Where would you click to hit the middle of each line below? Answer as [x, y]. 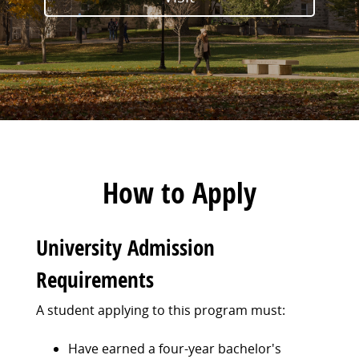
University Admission [125, 247]
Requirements [95, 279]
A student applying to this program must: [160, 311]
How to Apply [179, 193]
